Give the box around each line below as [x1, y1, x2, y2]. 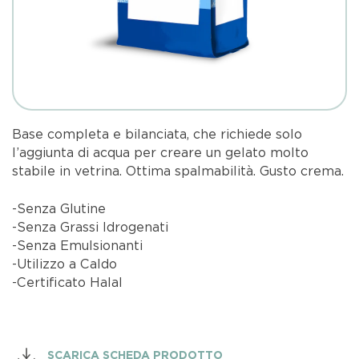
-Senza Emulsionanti [12, 238, 143, 253]
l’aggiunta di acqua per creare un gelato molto [12, 145, 309, 160]
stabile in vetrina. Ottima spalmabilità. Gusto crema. [12, 163, 345, 179]
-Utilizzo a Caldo [12, 256, 118, 272]
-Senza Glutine [12, 201, 107, 216]
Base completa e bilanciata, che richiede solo [12, 127, 303, 142]
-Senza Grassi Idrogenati [12, 220, 169, 235]
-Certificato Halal [12, 275, 123, 290]
